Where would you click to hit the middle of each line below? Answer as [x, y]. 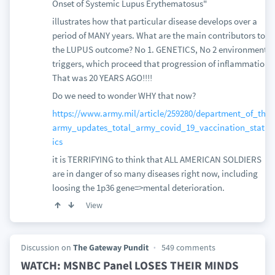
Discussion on [47, 247]
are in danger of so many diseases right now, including [155, 173]
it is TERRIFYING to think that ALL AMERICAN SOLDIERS [157, 159]
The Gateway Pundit [110, 247]
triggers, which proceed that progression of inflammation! [162, 64]
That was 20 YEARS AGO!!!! [102, 78]
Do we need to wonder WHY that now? [124, 95]
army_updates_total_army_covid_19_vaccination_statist [163, 127]
